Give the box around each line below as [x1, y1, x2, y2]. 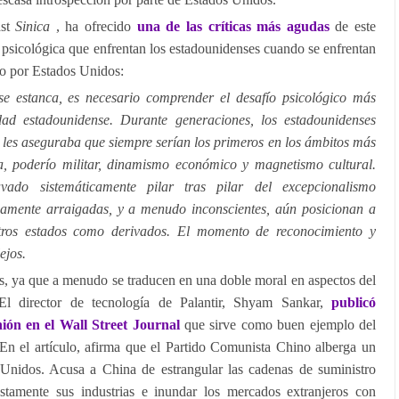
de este [335, 19, 376, 34]
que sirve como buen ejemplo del [184, 317, 376, 332]
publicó [331, 295, 376, 310]
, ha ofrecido [55, 19, 137, 34]
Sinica [15, 19, 56, 34]
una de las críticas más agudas [136, 19, 336, 34]
